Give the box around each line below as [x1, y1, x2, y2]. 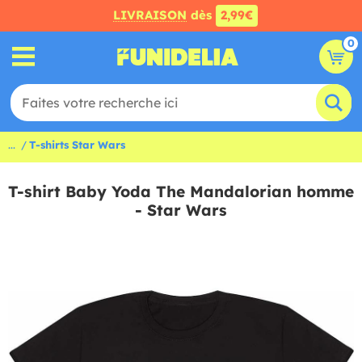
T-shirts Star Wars [29, 138, 125, 151]
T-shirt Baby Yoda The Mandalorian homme [8, 182, 354, 201]
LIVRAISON [112, 7, 187, 23]
